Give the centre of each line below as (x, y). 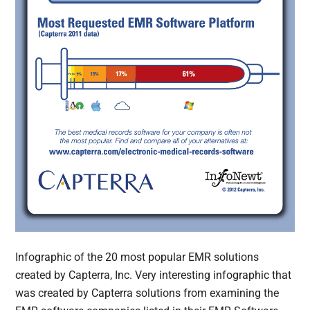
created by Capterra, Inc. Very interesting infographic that (154, 275)
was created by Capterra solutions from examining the (147, 293)
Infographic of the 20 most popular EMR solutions (137, 257)
